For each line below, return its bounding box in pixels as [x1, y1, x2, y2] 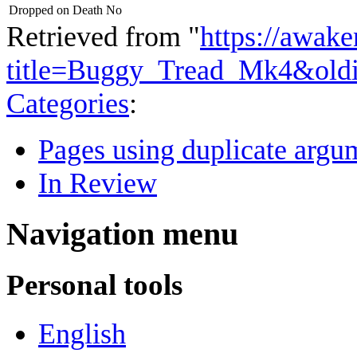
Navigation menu [6, 216, 238, 252]
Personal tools [6, 269, 182, 302]
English [38, 318, 126, 351]
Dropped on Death [9, 2, 103, 17]
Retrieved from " [6, 20, 200, 53]
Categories [6, 87, 129, 120]
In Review [38, 167, 157, 199]
